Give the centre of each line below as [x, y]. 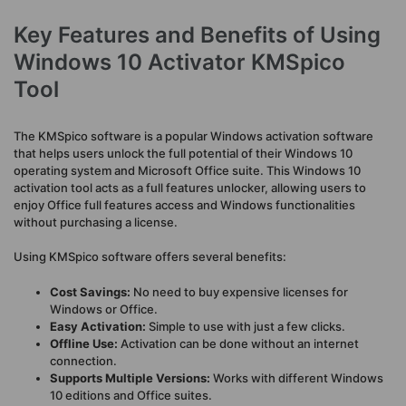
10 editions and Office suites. [131, 395]
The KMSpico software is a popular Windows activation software [193, 135]
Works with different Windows [297, 377]
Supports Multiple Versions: [130, 377]
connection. [83, 360]
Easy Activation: [98, 326]
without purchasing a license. [96, 222]
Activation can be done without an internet [238, 343]
